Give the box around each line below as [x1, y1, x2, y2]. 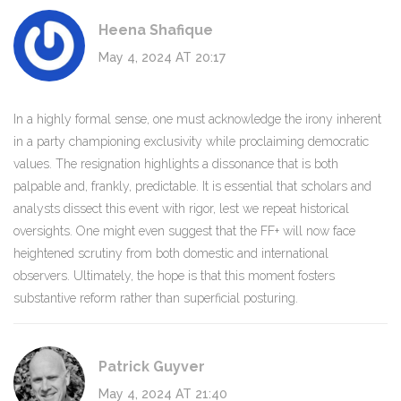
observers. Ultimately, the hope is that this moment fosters [13, 269, 335, 284]
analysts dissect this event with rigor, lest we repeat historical [13, 201, 349, 217]
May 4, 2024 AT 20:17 [98, 50, 226, 65]
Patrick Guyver [98, 358, 205, 376]
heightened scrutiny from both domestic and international [13, 246, 328, 261]
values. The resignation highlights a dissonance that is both [13, 157, 338, 172]
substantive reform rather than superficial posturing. [13, 291, 298, 306]
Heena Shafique [98, 21, 213, 39]
